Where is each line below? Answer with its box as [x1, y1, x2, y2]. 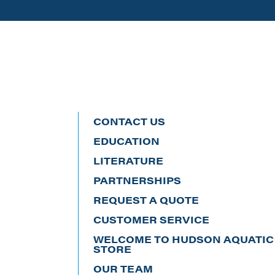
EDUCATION [93, 134, 160, 148]
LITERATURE [93, 153, 163, 168]
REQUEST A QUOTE [93, 193, 199, 207]
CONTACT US [93, 114, 165, 128]
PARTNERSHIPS [93, 173, 181, 187]
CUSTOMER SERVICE [93, 212, 209, 227]
